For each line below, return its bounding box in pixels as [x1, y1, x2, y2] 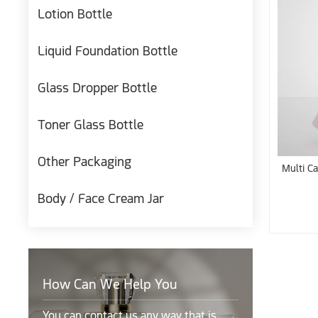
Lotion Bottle [38, 6, 113, 22]
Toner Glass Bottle [38, 117, 144, 133]
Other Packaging [38, 154, 132, 170]
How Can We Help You [42, 276, 177, 293]
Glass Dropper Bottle [38, 80, 158, 96]
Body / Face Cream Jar [38, 191, 165, 207]
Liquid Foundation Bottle [38, 43, 178, 59]
